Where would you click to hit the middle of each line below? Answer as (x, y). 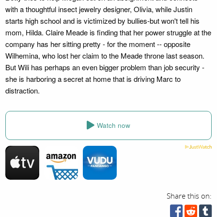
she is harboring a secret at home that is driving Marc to (93, 78)
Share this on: (189, 196)
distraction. (22, 90)
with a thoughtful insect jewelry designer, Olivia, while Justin (99, 9)
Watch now (114, 125)
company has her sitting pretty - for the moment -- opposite (98, 44)
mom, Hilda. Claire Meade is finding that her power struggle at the (108, 32)
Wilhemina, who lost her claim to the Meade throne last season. (105, 55)
